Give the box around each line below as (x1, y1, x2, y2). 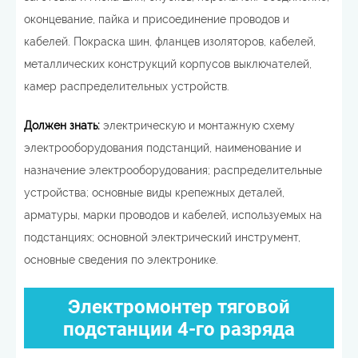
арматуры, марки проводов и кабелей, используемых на (24, 209, 322, 221)
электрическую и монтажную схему (100, 119, 295, 132)
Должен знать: (24, 119, 100, 132)
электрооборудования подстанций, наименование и (24, 141, 301, 154)
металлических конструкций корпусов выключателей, (24, 58, 312, 70)
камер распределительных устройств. (24, 80, 229, 93)
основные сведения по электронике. (24, 253, 218, 266)
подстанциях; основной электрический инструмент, (24, 231, 300, 244)
